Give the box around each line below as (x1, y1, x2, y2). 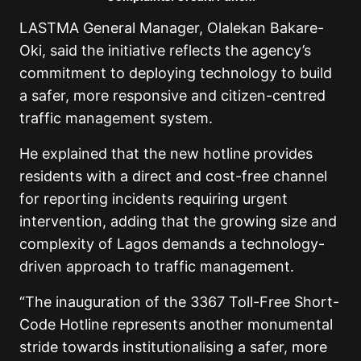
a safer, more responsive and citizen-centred (19, 86, 326, 104)
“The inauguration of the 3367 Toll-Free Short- (19, 293, 339, 310)
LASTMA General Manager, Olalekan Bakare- (19, 19, 324, 36)
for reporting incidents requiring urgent (19, 189, 288, 207)
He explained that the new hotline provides (19, 144, 313, 162)
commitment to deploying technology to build (19, 64, 332, 81)
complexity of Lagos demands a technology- (19, 234, 325, 252)
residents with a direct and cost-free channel (19, 167, 327, 185)
